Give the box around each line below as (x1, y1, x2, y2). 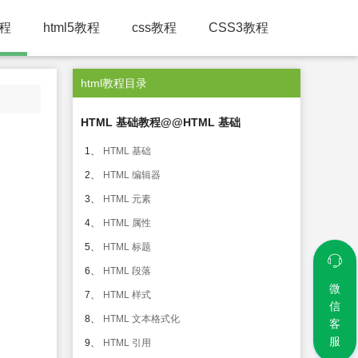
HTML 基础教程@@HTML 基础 (81, 116, 241, 129)
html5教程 (43, 21, 100, 34)
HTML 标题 (103, 241, 151, 253)
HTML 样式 (103, 289, 151, 300)
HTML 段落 (103, 265, 151, 276)
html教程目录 (81, 77, 147, 89)
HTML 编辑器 (103, 169, 161, 181)
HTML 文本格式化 (103, 313, 180, 324)
